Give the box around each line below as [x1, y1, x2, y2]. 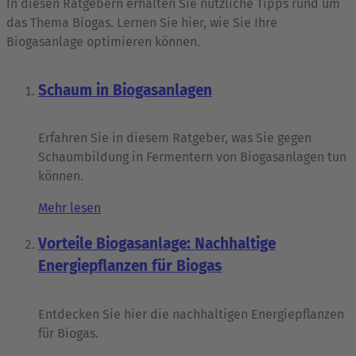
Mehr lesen [38, 200, 101, 216]
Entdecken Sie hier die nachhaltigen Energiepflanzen [38, 306, 344, 322]
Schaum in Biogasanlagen [38, 81, 212, 99]
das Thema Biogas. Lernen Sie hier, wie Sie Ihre [6, 14, 277, 30]
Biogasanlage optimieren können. [6, 33, 200, 49]
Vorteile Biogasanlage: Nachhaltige [38, 235, 276, 253]
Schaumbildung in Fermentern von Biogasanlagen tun [38, 149, 346, 165]
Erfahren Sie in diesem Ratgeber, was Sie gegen [38, 130, 311, 146]
